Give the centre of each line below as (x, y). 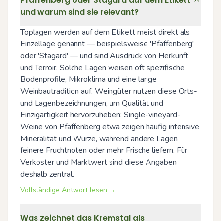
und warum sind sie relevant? (79, 12)
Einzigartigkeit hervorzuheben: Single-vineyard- (100, 115)
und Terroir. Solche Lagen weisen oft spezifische (102, 68)
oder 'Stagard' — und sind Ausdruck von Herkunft (104, 56)
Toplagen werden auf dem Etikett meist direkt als (105, 32)
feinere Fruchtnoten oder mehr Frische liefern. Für (104, 150)
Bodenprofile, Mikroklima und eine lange (89, 79)
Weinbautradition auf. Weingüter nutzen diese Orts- (109, 91)
